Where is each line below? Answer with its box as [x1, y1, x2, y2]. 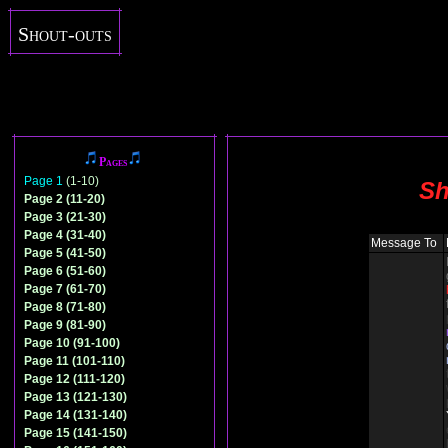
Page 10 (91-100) [24, 336, 120, 350]
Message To [371, 236, 437, 250]
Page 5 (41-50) [24, 246, 106, 260]
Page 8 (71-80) [24, 300, 106, 314]
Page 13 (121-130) [24, 390, 127, 404]
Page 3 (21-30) [24, 210, 106, 224]
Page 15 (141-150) [24, 426, 127, 440]
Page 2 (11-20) [24, 192, 105, 206]
